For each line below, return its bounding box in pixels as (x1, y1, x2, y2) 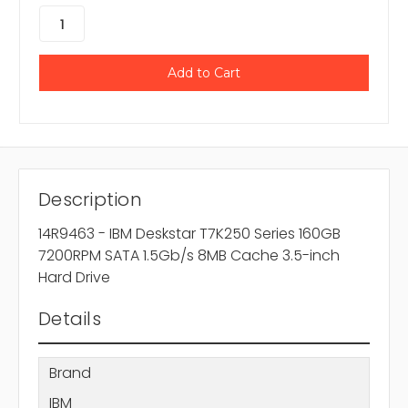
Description (38, 187, 142, 213)
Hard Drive (38, 267, 110, 289)
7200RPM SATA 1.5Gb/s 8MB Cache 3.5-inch (38, 245, 340, 267)
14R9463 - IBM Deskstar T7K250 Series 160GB (38, 223, 341, 245)
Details (38, 306, 101, 332)
